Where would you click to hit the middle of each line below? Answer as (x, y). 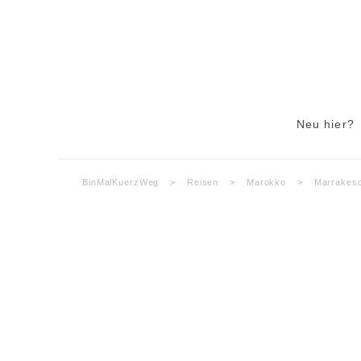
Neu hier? (325, 124)
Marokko (266, 182)
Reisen (203, 182)
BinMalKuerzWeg (121, 182)
